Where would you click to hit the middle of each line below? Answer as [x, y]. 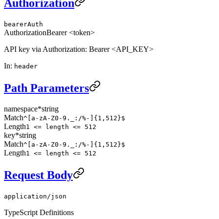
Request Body [38, 175]
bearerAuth [23, 24]
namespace [21, 109]
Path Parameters [46, 88]
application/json [35, 196]
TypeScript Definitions [39, 212]
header [26, 66]
